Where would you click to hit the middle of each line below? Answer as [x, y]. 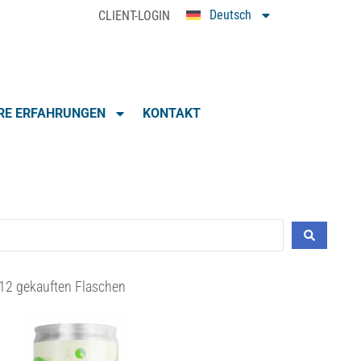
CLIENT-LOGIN [135, 16]
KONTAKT [172, 113]
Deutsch [230, 15]
